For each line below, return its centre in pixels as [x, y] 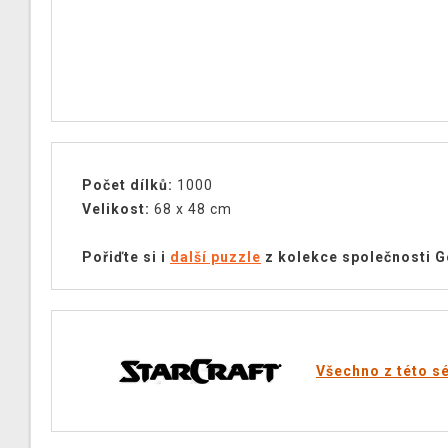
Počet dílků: [127, 185]
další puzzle [215, 257]
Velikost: [116, 209]
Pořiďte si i [126, 257]
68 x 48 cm [191, 209]
